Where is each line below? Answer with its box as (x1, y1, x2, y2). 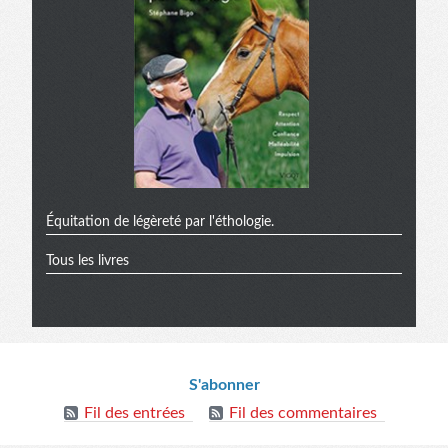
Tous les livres (46, 253, 129, 268)
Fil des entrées (83, 404, 185, 421)
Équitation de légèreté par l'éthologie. (46, 214, 274, 229)
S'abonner (188, 376, 260, 393)
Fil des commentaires (228, 404, 377, 421)
